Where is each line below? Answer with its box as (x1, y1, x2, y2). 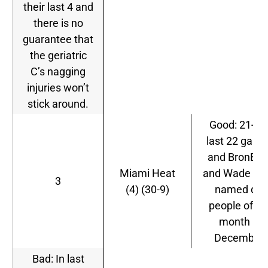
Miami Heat (120, 167, 175, 180)
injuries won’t (27, 81, 89, 95)
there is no (33, 17, 83, 30)
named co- (215, 183, 265, 196)
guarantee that (23, 33, 93, 46)
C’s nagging (31, 65, 86, 78)
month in (219, 215, 261, 229)
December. (214, 232, 266, 245)
